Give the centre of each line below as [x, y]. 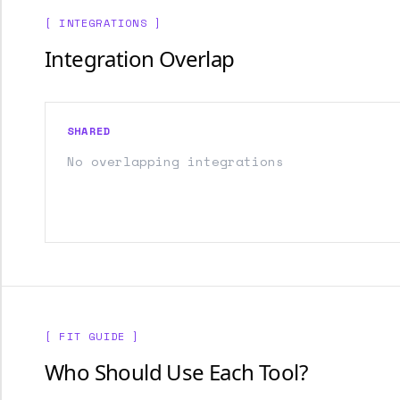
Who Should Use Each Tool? [176, 372]
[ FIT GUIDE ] [92, 336]
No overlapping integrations [175, 161]
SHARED [89, 131]
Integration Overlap [140, 58]
